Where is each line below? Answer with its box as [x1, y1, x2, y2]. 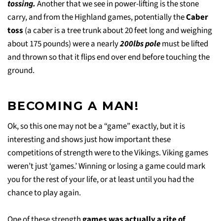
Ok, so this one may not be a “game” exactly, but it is [7, 120, 185, 132]
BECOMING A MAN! [7, 98, 139, 113]
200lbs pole [120, 37, 162, 50]
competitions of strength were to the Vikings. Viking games [7, 147, 208, 159]
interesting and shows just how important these [7, 133, 171, 146]
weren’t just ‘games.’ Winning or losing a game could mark [7, 160, 205, 172]
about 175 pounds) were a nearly [7, 37, 120, 50]
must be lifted [162, 37, 208, 50]
